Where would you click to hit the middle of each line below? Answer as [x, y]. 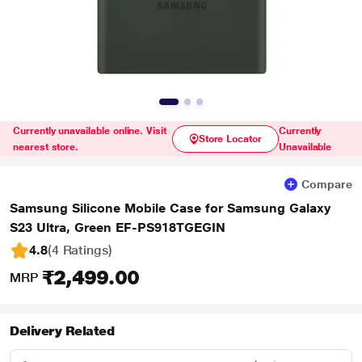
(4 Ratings [78, 250]
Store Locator [230, 139]
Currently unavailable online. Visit [90, 131]
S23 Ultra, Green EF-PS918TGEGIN [118, 227]
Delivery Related [62, 331]
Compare [327, 184]
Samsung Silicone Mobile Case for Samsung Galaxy [170, 208]
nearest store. [46, 147]
